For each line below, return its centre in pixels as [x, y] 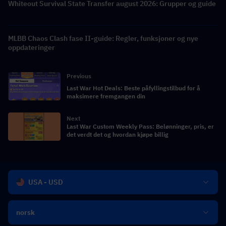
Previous [79, 76]
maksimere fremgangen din [106, 96]
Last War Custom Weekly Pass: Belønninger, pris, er [140, 126]
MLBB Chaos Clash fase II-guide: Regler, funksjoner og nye [103, 38]
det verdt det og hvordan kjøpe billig [118, 134]
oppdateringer [32, 47]
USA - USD [46, 182]
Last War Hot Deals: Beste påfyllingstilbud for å [133, 88]
